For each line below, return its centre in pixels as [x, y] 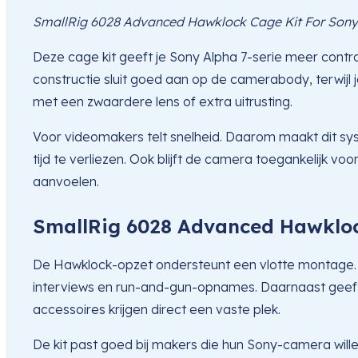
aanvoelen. [66, 182]
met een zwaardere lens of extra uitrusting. [163, 102]
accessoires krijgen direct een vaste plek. [157, 310]
